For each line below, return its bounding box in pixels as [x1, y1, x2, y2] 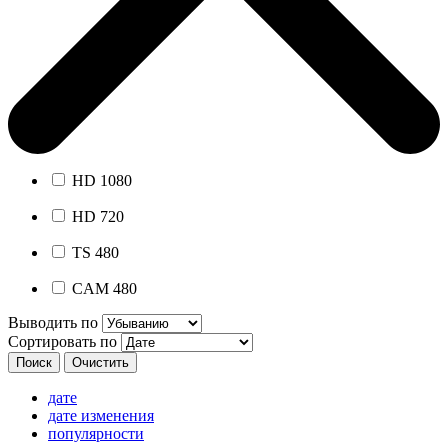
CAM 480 [68, 279, 137, 297]
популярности [48, 424, 144, 442]
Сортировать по [8, 332, 117, 350]
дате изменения [48, 406, 154, 424]
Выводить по [8, 313, 98, 331]
